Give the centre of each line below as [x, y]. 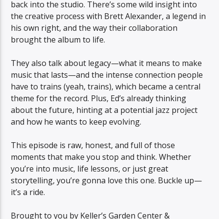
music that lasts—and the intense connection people [107, 75]
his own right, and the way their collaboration [94, 28]
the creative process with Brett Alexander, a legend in [109, 16]
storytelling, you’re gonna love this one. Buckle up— [107, 181]
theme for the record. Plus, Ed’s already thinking [99, 99]
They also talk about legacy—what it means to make [107, 63]
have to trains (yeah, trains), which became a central [106, 87]
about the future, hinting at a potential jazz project [104, 110]
